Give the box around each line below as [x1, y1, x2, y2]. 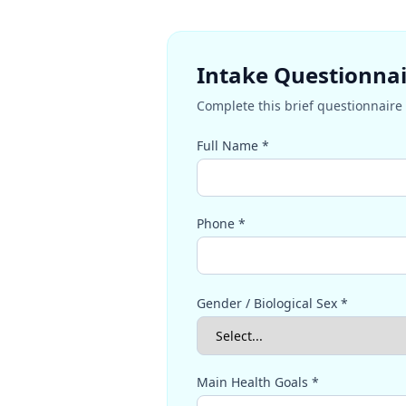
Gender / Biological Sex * [197, 295, 348, 312]
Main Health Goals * [197, 373, 319, 391]
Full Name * [197, 137, 269, 154]
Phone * [197, 215, 246, 232]
